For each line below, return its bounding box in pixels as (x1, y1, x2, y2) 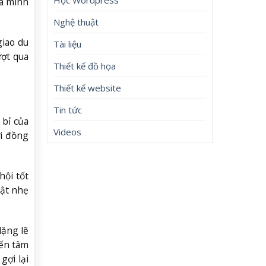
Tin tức (53, 103, 83, 116)
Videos (53, 125, 82, 138)
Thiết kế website (53, 81, 122, 94)
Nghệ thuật (53, 15, 99, 28)
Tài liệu (53, 37, 82, 50)
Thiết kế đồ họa (53, 59, 116, 72)
